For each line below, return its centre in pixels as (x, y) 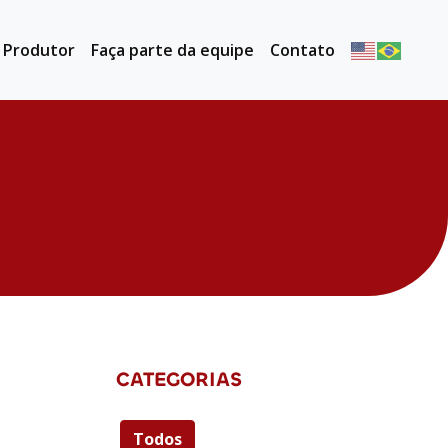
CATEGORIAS (179, 379)
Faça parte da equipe (172, 49)
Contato (302, 49)
